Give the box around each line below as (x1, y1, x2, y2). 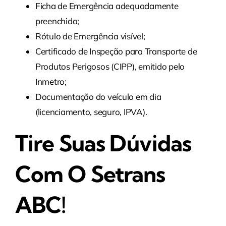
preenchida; (35, 15, 80, 26)
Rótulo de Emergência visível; (35, 30, 145, 41)
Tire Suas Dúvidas (15, 129, 192, 157)
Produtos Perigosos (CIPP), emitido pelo (35, 61, 185, 72)
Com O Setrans (15, 160, 165, 188)
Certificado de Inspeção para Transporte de (35, 45, 197, 56)
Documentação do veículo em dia (35, 91, 161, 102)
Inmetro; (35, 76, 67, 87)
